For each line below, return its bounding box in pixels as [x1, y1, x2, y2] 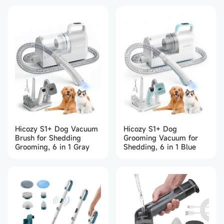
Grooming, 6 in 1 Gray [15, 142, 89, 152]
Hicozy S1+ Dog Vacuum [15, 124, 98, 134]
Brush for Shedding [15, 133, 81, 143]
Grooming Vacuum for [123, 133, 198, 143]
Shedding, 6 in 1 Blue [123, 142, 196, 152]
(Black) [15, 9, 39, 19]
